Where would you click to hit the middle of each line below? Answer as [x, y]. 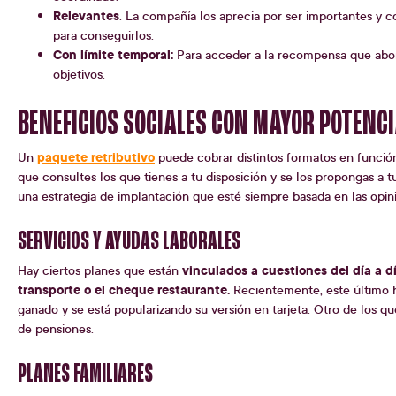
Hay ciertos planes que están [100, 270]
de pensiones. [56, 329]
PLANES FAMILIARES [85, 375]
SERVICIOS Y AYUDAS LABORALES [129, 243]
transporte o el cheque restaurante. [124, 290]
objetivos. [79, 74]
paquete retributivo [96, 157]
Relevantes [86, 16]
